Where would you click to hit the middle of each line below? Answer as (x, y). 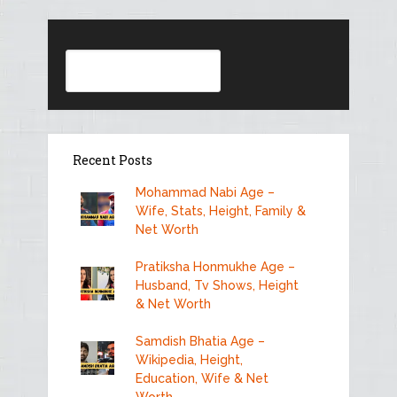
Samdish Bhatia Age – (200, 341)
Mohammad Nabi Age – (205, 192)
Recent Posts (112, 160)
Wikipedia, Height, (189, 359)
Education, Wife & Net (202, 378)
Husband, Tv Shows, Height (217, 285)
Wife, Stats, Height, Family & (220, 210)
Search (87, 57)
